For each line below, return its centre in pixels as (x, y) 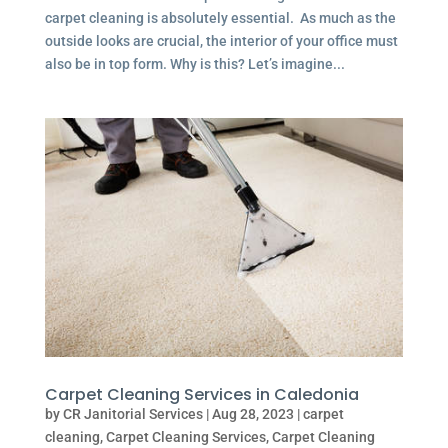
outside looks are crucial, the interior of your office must (221, 41)
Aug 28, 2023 (252, 414)
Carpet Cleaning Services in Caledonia (201, 395)
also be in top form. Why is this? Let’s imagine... (194, 64)
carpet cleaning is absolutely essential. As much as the (220, 18)
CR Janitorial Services (132, 414)
